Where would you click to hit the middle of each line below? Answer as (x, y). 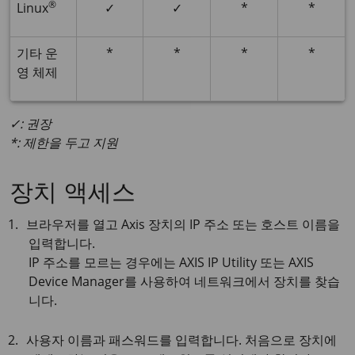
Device (48, 281)
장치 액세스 (73, 195)
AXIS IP (199, 262)
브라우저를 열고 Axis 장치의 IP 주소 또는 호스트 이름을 (183, 224)
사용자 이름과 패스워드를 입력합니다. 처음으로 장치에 (182, 340)
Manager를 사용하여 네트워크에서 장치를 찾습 (204, 281)
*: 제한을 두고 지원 (64, 143)
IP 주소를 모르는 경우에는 (104, 262)
